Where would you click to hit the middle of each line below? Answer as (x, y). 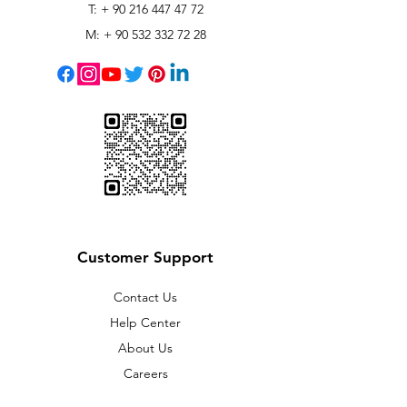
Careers (145, 373)
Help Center (145, 323)
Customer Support (145, 257)
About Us (145, 348)
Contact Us (145, 297)
